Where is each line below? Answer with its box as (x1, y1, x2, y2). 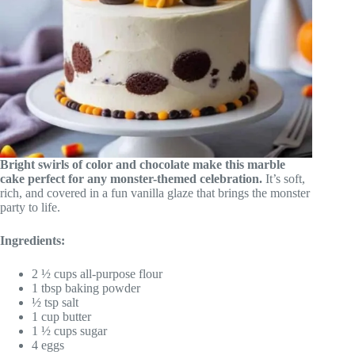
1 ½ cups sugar (32, 323, 107, 338)
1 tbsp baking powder (32, 281, 140, 295)
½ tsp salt (32, 295, 78, 309)
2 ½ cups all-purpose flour (32, 266, 162, 281)
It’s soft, (262, 171, 305, 185)
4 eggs (32, 338, 64, 352)
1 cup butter (32, 309, 91, 323)
